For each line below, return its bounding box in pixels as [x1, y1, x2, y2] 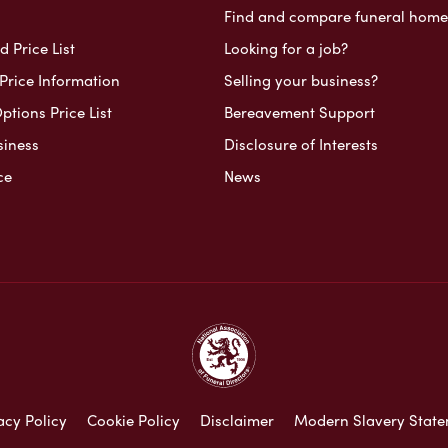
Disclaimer [199, 408, 274, 431]
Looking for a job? [223, 36, 348, 59]
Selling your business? [223, 68, 378, 91]
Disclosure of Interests [223, 132, 378, 155]
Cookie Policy [86, 408, 180, 431]
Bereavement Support [223, 100, 375, 123]
